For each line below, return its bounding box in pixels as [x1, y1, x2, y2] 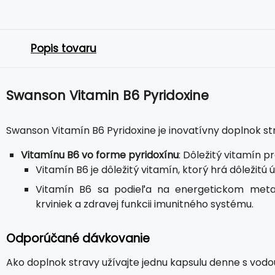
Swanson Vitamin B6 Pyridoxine [6, 87, 209, 104]
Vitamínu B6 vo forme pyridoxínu [21, 148, 179, 162]
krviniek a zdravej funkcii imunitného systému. [36, 197, 254, 211]
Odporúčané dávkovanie [6, 230, 150, 247]
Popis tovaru [31, 41, 96, 56]
